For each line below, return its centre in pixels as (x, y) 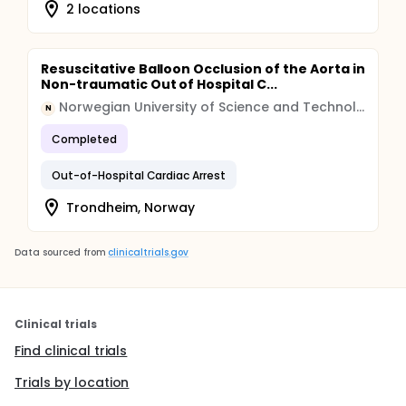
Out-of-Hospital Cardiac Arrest (139, 175)
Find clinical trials (71, 351)
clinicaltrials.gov (148, 252)
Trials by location (72, 382)
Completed (84, 139)
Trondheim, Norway (130, 207)
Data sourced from (60, 252)
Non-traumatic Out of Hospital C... (159, 84)
